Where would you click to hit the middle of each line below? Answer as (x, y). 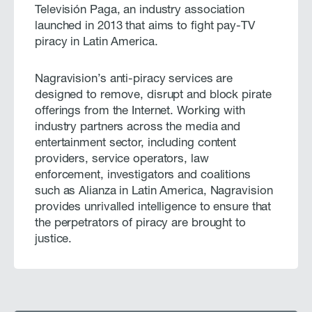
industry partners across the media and (138, 128)
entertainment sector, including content (136, 144)
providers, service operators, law (122, 160)
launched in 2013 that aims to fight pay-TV (145, 27)
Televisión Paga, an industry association (140, 11)
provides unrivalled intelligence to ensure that (153, 208)
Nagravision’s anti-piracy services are (134, 80)
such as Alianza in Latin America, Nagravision (154, 192)
